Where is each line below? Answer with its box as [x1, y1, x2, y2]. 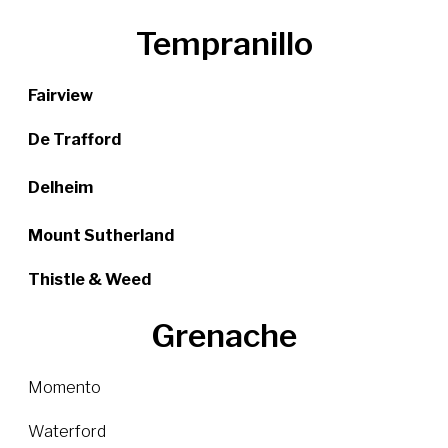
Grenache [151, 316, 297, 355]
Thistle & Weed [28, 270, 151, 289]
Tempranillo [135, 24, 313, 63]
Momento [28, 378, 101, 397]
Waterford [28, 422, 106, 441]
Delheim [28, 178, 93, 197]
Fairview [28, 86, 93, 105]
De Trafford [28, 130, 121, 149]
